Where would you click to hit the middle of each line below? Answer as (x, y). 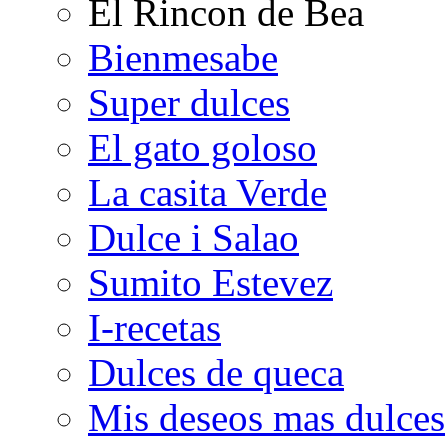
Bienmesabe (183, 58)
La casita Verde (207, 193)
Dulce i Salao (193, 238)
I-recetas (154, 328)
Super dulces (189, 103)
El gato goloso (202, 148)
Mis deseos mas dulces (266, 418)
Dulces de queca (216, 373)
